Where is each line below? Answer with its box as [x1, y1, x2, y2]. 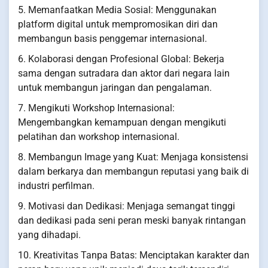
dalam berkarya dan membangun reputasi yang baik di [18, 166, 249, 178]
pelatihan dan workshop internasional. [18, 131, 179, 143]
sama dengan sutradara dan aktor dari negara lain [18, 68, 230, 80]
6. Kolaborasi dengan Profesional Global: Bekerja [18, 53, 224, 65]
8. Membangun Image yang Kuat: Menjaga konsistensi [18, 151, 248, 163]
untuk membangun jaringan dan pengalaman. [18, 82, 212, 94]
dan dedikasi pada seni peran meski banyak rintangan [18, 215, 246, 227]
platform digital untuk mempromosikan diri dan [18, 19, 218, 31]
